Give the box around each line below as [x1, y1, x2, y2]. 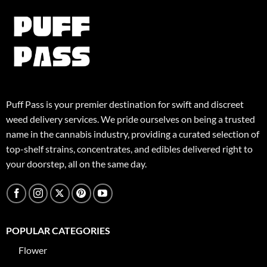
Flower [18, 244, 47, 256]
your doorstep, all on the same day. [5, 158, 147, 170]
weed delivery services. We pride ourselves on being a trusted [5, 113, 255, 125]
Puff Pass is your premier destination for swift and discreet [5, 98, 244, 110]
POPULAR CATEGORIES [5, 224, 110, 236]
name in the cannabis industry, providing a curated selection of [5, 128, 259, 140]
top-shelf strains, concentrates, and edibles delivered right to [5, 143, 253, 155]
